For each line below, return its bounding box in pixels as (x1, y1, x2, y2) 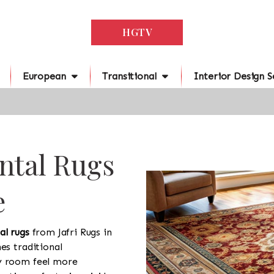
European (22, 70, 66, 82)
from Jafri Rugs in (29, 226, 112, 238)
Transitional (102, 70, 157, 82)
